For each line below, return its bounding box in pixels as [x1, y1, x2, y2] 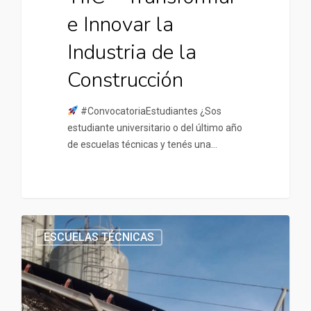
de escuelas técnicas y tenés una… [67, 138, 217, 150]
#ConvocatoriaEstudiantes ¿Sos [78, 105, 221, 117]
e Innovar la [67, 10, 174, 39]
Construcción [67, 65, 183, 94]
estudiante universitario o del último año [67, 121, 242, 133]
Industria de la [67, 37, 196, 67]
